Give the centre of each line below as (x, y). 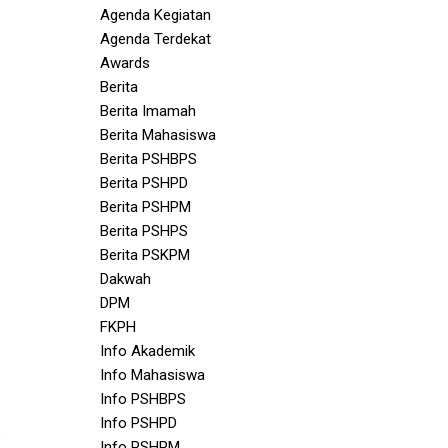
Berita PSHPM (145, 207)
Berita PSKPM (145, 255)
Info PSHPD (138, 423)
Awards (125, 63)
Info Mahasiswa (152, 375)
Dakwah (125, 279)
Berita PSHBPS (148, 159)
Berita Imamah (148, 111)
